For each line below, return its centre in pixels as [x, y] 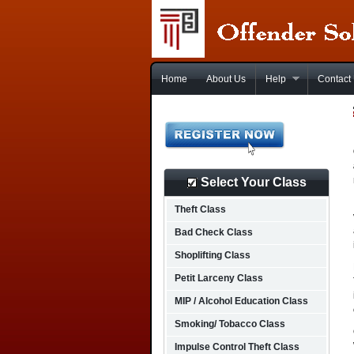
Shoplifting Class [213, 255]
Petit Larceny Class [219, 278]
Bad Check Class [214, 232]
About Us [226, 79]
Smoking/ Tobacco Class [230, 324]
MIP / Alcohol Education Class [241, 301]
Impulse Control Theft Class [237, 347]
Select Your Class [252, 182]
